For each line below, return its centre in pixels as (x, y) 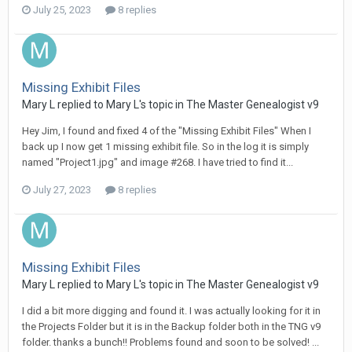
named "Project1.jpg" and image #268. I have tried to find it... (158, 163)
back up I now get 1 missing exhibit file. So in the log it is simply (165, 147)
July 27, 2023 (62, 190)
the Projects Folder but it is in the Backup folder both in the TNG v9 (171, 327)
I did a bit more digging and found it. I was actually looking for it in (171, 311)
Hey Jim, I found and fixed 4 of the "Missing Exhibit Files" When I (167, 131)
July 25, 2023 (62, 10)
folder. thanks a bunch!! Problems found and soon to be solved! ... (170, 343)
